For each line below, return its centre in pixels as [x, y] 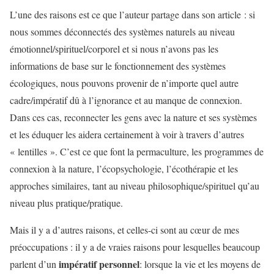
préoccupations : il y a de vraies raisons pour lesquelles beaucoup [135, 247]
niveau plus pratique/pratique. [66, 203]
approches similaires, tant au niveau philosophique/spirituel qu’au [135, 186]
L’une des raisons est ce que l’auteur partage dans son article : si [132, 15]
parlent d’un [34, 264]
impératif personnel [99, 264]
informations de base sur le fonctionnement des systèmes [118, 66]
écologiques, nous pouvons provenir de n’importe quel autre [124, 83]
